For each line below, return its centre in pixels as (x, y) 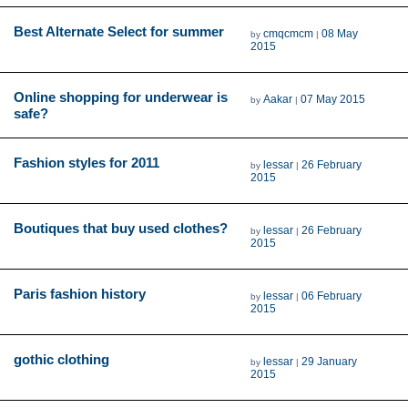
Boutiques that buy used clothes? (121, 228)
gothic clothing (61, 359)
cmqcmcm (289, 33)
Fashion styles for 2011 (87, 162)
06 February (332, 296)
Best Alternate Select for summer (119, 31)
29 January (330, 361)
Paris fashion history (80, 293)
